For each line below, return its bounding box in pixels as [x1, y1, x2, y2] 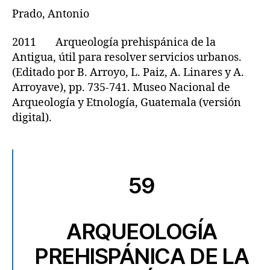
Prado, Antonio [12, 7, 89, 21]
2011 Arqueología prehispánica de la [12, 36, 216, 49]
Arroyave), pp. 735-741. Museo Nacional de [12, 81, 230, 95]
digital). [12, 111, 52, 125]
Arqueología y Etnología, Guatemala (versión [12, 96, 241, 110]
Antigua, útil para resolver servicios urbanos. [12, 51, 242, 64]
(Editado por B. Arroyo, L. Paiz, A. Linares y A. [12, 66, 244, 80]
